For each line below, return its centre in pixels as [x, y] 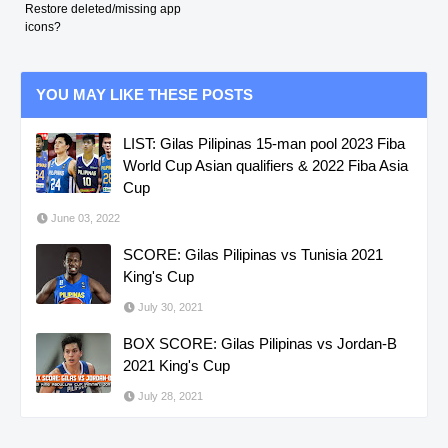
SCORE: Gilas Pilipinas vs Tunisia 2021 [253, 254]
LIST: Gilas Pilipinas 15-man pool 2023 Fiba [264, 143]
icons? [43, 26]
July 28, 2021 [170, 395]
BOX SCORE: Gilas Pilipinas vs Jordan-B [260, 343]
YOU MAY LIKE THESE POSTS [144, 94]
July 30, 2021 [170, 306]
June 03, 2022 [85, 217]
